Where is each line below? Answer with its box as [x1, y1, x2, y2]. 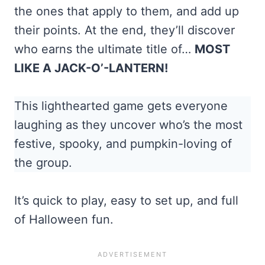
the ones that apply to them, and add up [14, 4, 239, 18]
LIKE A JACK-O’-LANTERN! [14, 60, 168, 75]
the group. [14, 155, 72, 170]
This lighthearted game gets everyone [14, 98, 228, 113]
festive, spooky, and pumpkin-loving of [14, 136, 232, 151]
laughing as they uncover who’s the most [14, 117, 243, 132]
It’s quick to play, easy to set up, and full [14, 193, 238, 208]
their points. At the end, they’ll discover [14, 22, 235, 37]
